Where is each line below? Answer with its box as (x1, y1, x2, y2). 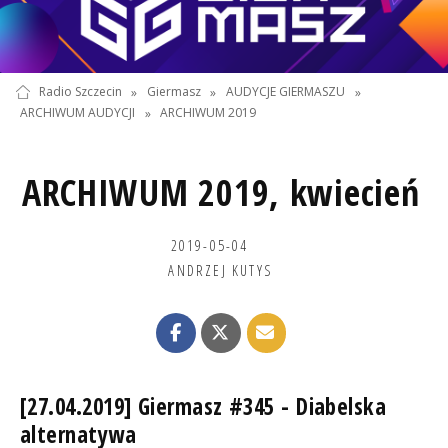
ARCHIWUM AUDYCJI (19, 104, 135, 122)
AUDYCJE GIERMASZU (226, 83, 346, 101)
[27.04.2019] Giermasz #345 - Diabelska (19, 390, 387, 422)
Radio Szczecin (38, 83, 122, 101)
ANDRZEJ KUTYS (168, 259, 273, 280)
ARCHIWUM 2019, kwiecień (21, 167, 420, 217)
